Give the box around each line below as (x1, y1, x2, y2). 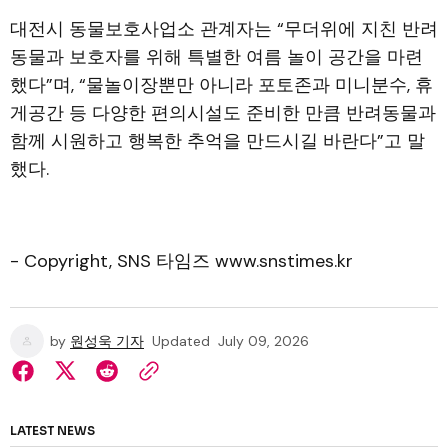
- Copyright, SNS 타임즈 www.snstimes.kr (10, 248, 353, 273)
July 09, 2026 (218, 331, 309, 350)
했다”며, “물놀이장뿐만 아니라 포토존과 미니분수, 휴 (10, 72, 433, 97)
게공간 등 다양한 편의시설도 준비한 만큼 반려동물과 (10, 100, 436, 125)
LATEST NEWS (10, 422, 95, 438)
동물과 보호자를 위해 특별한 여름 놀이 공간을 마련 (10, 44, 423, 69)
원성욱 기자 (70, 331, 144, 350)
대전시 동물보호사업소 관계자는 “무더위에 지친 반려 (10, 16, 438, 41)
